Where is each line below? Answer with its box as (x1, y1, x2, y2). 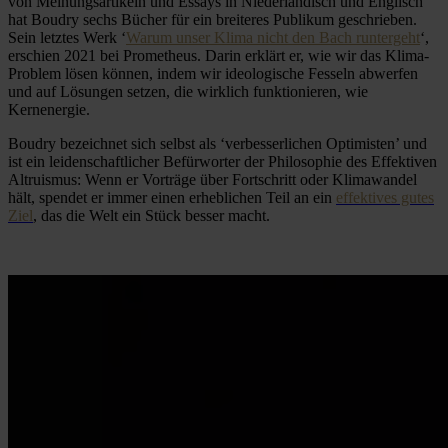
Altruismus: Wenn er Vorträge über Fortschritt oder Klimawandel (8, 170, 417, 188)
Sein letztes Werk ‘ (8, 28, 126, 46)
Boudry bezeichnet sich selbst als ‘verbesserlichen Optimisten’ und (8, 134, 427, 152)
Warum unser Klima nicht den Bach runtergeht (126, 28, 420, 46)
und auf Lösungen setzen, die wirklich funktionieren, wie (8, 82, 368, 100)
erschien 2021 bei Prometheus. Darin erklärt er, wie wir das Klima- (8, 46, 429, 64)
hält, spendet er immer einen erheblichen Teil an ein (8, 188, 336, 206)
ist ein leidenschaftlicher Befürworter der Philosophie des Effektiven (8, 152, 437, 170)
